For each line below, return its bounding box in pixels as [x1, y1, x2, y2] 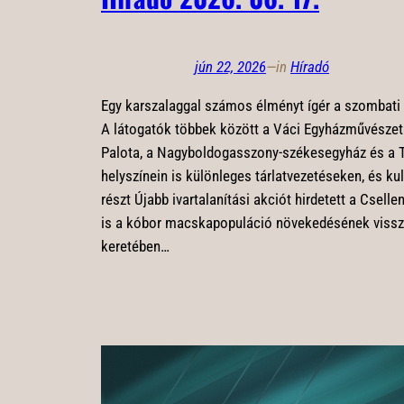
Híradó [290, 58, 329, 77]
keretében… [101, 237, 170, 255]
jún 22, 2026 [195, 58, 266, 77]
